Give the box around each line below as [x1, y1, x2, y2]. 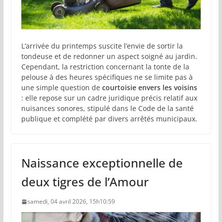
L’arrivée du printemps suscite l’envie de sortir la [21, 41, 183, 51]
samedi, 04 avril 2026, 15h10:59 [27, 197, 115, 206]
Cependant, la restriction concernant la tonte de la [21, 61, 189, 71]
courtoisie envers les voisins [102, 82, 197, 92]
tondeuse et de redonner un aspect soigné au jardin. [21, 51, 197, 61]
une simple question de [21, 82, 102, 92]
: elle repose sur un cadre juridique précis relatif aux [21, 93, 197, 103]
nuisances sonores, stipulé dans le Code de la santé [21, 103, 194, 113]
